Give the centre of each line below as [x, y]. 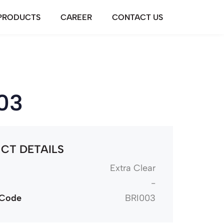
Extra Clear [132, 168]
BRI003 [140, 198]
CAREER [76, 17]
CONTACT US [137, 17]
